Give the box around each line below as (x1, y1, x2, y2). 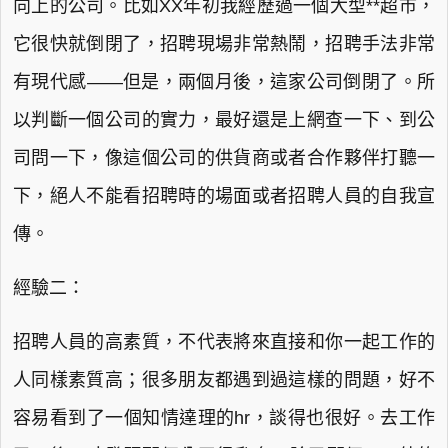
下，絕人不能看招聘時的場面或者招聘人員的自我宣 (13, 186, 435, 206)
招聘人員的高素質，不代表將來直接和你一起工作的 (13, 332, 435, 352)
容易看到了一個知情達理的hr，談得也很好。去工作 (13, 408, 435, 428)
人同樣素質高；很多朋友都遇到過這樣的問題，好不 (13, 370, 435, 390)
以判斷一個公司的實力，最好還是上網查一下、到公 (13, 110, 435, 130)
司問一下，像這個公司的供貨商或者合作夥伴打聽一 (13, 148, 435, 168)
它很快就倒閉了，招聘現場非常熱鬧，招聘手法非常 (13, 34, 435, 54)
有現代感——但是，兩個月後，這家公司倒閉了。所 (13, 72, 435, 92)
